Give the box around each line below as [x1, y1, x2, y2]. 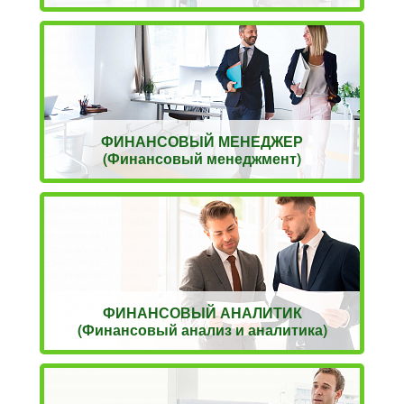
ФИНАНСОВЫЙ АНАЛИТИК [102, 301, 302, 323]
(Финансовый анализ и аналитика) [77, 318, 327, 340]
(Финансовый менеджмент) [103, 147, 301, 169]
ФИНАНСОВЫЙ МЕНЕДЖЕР [101, 130, 303, 151]
